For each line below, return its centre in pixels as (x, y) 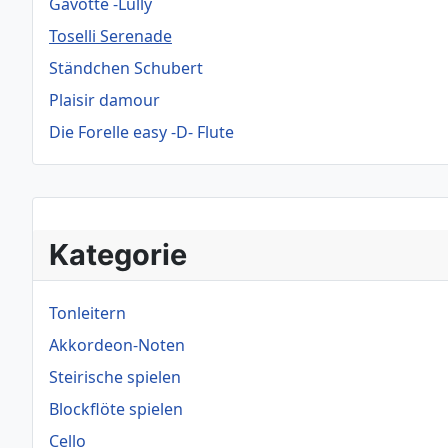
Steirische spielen (115, 377)
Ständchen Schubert (126, 68)
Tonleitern (87, 313)
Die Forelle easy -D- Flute (141, 132)
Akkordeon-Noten (117, 345)
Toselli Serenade (110, 36)
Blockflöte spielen (116, 409)
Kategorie (118, 254)
